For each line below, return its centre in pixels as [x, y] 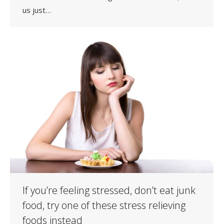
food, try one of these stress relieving [104, 205]
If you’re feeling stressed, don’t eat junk [109, 190]
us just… [37, 10]
